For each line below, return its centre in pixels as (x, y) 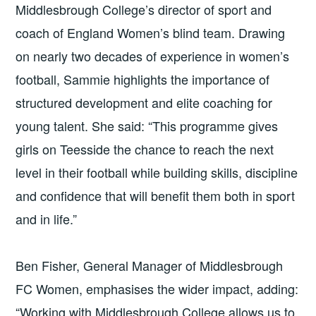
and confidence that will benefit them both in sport (156, 196)
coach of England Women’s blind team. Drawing (151, 33)
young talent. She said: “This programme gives (147, 126)
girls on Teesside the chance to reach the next (145, 149)
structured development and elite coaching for (144, 103)
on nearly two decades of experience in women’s (153, 56)
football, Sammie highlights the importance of (143, 79)
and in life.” (47, 219)
